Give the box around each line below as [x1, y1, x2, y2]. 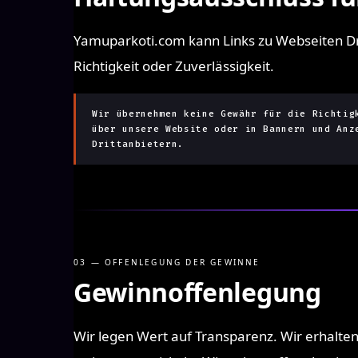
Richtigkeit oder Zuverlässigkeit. [74, 57, 274, 75]
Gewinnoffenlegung [74, 275, 321, 309]
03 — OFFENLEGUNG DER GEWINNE [74, 257, 261, 268]
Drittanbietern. [92, 138, 184, 150]
